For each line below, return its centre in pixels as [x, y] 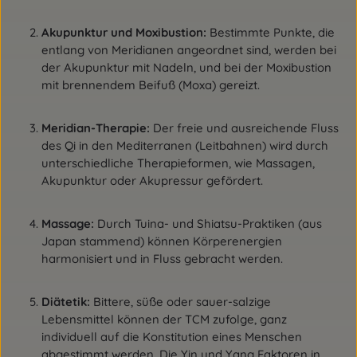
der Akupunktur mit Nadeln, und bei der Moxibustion [186, 67]
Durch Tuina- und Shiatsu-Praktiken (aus [208, 224]
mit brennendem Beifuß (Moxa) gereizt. [151, 85]
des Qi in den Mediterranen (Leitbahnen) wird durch [185, 145]
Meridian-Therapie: [96, 128]
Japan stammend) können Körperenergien [162, 241]
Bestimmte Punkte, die [271, 32]
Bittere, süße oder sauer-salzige [180, 302]
